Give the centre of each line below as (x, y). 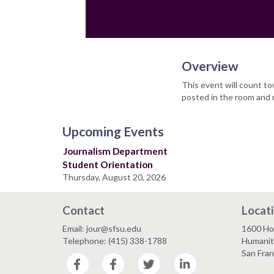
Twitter (177, 258)
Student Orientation (108, 165)
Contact (83, 210)
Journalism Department (115, 151)
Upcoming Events (113, 131)
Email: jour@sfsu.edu (102, 228)
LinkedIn (215, 258)
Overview (210, 66)
